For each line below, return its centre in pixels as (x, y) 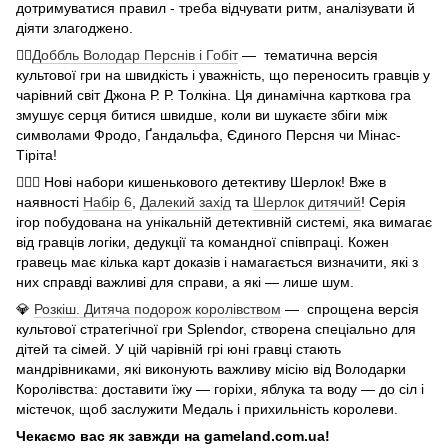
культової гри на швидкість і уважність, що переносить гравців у (223, 75)
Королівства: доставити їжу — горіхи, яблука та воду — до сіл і (220, 389)
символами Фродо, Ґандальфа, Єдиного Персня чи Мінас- (208, 135)
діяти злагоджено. (74, 28)
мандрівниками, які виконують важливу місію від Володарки (211, 369)
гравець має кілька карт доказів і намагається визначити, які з (217, 262)
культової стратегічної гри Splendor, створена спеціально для (216, 329)
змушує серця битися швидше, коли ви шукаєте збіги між (201, 115)
